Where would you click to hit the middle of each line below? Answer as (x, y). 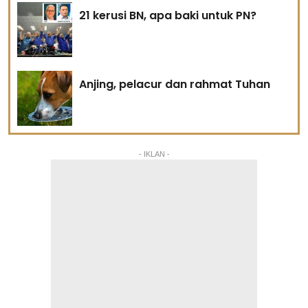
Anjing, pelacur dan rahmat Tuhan (175, 84)
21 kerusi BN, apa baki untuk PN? (168, 15)
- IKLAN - (154, 154)
